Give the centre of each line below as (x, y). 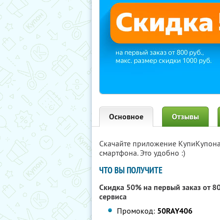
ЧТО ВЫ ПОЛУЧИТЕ (131, 170)
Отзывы (185, 117)
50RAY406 (175, 211)
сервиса (113, 197)
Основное (126, 117)
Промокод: (137, 211)
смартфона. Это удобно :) (142, 153)
